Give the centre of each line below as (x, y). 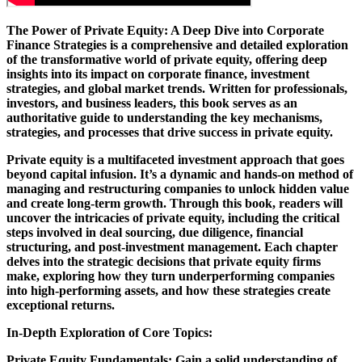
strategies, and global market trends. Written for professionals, (177, 88)
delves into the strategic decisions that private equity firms (164, 261)
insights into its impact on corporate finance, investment (158, 74)
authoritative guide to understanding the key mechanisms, (164, 117)
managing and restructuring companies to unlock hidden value (178, 188)
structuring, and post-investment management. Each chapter (172, 246)
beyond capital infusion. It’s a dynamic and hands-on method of (180, 174)
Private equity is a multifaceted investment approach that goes (175, 159)
